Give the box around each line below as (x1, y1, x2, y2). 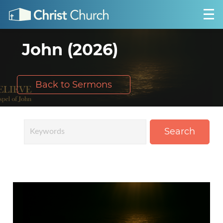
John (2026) (21, 39, 118, 59)
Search (164, 126, 196, 137)
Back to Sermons (35, 79, 112, 90)
